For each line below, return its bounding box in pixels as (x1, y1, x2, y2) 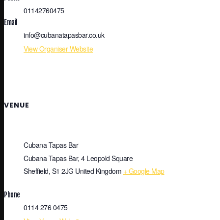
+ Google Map (123, 166, 165, 176)
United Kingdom (75, 166, 121, 176)
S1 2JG (52, 166, 74, 176)
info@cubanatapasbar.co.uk (24, 29, 105, 40)
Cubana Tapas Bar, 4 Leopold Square (24, 153, 133, 164)
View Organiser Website (24, 43, 93, 54)
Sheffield (24, 166, 49, 176)
